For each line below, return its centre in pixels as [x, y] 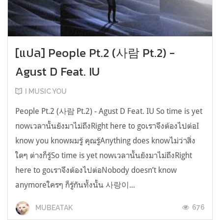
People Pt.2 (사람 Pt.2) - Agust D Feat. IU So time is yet [109, 111]
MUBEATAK [53, 207]
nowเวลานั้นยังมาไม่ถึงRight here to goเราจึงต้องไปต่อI [107, 126]
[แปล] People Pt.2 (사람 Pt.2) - [95, 53]
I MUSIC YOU [46, 92]
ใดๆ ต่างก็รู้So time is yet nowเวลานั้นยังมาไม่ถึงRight [104, 155]
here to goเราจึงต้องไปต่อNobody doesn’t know [96, 170]
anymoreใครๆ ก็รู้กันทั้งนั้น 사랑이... [75, 185]
